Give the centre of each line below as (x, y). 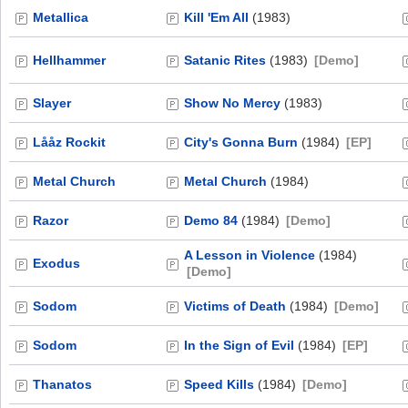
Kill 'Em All (216, 17)
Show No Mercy (232, 103)
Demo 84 (211, 220)
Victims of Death (235, 306)
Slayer (52, 103)
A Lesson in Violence (250, 255)
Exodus (56, 263)
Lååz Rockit (69, 142)
